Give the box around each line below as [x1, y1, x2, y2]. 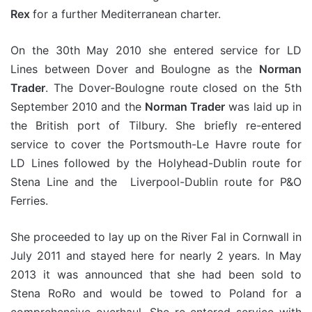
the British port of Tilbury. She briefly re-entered [10, 118, 302, 132]
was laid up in [225, 99, 302, 114]
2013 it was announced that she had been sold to [10, 267, 302, 281]
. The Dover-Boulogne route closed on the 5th [45, 80, 302, 95]
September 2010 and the [10, 99, 145, 114]
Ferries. [10, 193, 48, 208]
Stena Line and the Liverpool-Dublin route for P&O [10, 174, 302, 189]
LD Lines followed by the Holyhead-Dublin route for [10, 155, 302, 170]
